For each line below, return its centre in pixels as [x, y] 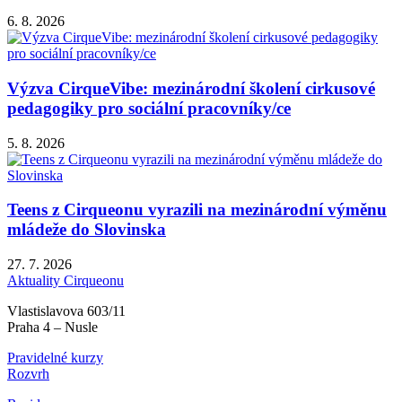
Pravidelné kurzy [55, 358]
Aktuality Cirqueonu [66, 281]
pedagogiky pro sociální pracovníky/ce [149, 109]
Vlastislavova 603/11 [66, 311]
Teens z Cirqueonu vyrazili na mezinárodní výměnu [197, 210]
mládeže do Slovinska [87, 230]
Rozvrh [28, 374]
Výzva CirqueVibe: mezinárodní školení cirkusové [191, 89]
